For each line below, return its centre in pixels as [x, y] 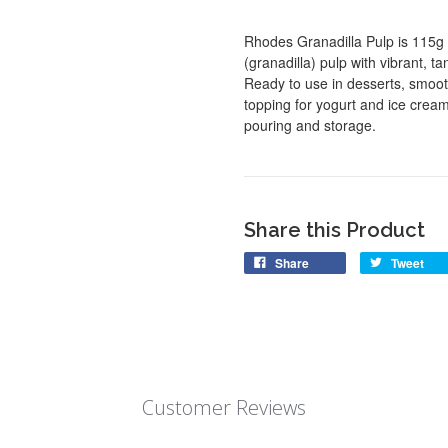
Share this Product [334, 229]
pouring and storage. [310, 124]
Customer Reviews [223, 407]
